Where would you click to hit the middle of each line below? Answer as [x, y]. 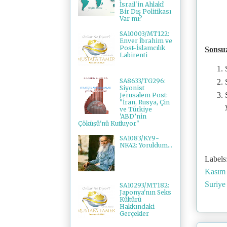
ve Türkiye [136, 109]
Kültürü [130, 200]
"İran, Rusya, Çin [144, 102]
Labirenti [133, 55]
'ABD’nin [133, 116]
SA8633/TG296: [142, 81]
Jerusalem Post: [143, 95]
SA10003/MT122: [144, 33]
